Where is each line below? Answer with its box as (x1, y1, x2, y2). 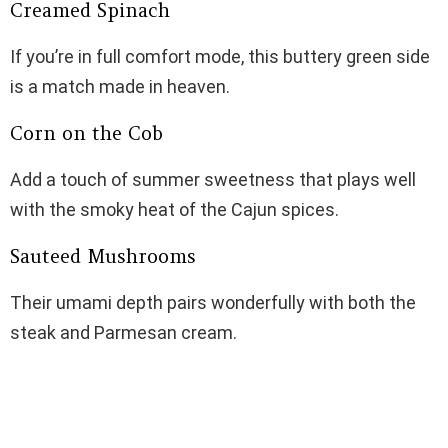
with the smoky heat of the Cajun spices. (10, 199, 339, 221)
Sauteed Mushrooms (10, 244, 196, 269)
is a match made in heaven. (10, 76, 230, 98)
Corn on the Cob (10, 121, 163, 146)
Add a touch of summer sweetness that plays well (10, 169, 416, 191)
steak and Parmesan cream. (10, 322, 237, 344)
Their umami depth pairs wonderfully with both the (10, 292, 416, 314)
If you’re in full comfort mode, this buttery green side (10, 46, 430, 68)
